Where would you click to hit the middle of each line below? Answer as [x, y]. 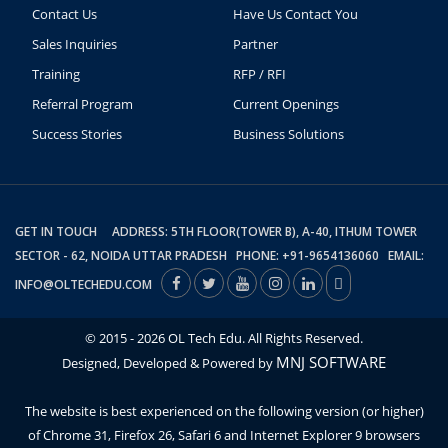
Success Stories [77, 134]
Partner [255, 44]
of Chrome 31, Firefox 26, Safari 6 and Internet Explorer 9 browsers [224, 435]
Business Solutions [288, 134]
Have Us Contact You [295, 14]
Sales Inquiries [74, 44]
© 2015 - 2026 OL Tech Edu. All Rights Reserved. [224, 338]
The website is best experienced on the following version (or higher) [224, 411]
